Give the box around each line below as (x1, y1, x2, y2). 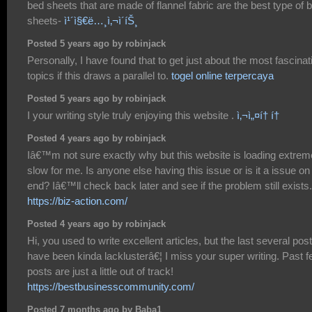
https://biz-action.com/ (27, 194, 127, 207)
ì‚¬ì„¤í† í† (237, 109, 282, 121)
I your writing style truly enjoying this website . (27, 109, 237, 121)
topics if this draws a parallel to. (27, 69, 171, 81)
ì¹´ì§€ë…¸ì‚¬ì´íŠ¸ (64, 14, 138, 26)
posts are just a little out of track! (27, 265, 173, 277)
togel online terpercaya (171, 69, 274, 81)
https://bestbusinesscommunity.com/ (27, 280, 194, 292)
